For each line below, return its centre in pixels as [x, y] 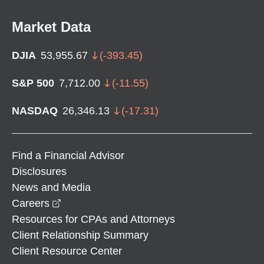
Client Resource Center [67, 251]
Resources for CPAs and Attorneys [93, 219]
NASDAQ [35, 110]
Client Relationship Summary [80, 235]
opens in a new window [115, 202]
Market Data [51, 27]
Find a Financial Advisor [68, 155]
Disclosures [39, 171]
